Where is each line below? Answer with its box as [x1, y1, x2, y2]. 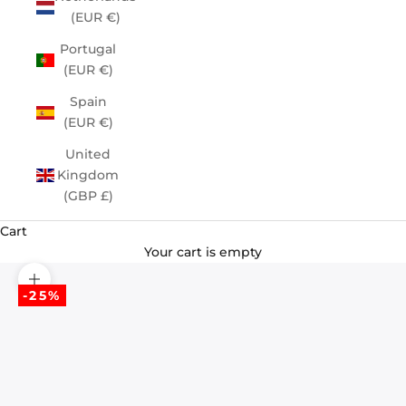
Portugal [60, 41, 116, 57]
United [65, 146, 111, 162]
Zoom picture [34, 280, 123, 297]
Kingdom [57, 167, 119, 183]
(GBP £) [63, 188, 113, 204]
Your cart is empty [144, 244, 262, 260]
